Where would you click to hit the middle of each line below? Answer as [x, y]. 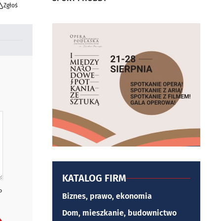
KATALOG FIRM [94, 178]
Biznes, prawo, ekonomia [107, 196]
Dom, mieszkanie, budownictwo [119, 213]
